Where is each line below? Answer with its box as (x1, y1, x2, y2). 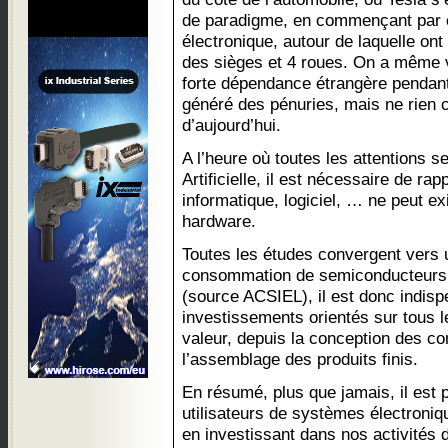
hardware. (182, 211, 256, 231)
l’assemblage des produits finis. (182, 349, 418, 369)
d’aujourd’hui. (182, 115, 281, 135)
